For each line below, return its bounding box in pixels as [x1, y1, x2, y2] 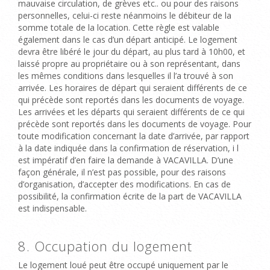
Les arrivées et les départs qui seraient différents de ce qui [18, 105, 245, 118]
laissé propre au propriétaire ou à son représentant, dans [18, 57, 240, 69]
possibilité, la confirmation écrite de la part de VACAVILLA [18, 190, 242, 202]
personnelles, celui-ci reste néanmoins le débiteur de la [18, 9, 231, 21]
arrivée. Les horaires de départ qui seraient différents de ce [18, 81, 247, 93]
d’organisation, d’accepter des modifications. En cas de [18, 178, 231, 190]
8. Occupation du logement [18, 236, 192, 255]
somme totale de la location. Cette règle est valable [18, 21, 219, 33]
